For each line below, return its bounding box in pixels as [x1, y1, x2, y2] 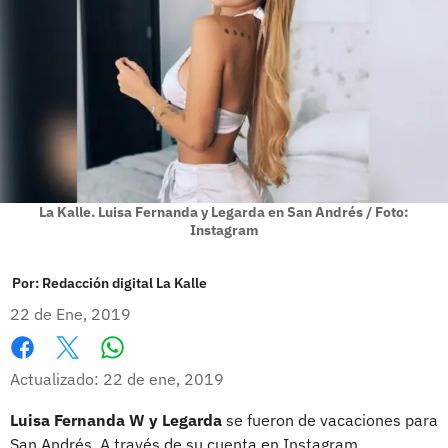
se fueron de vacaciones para [226, 409, 438, 430]
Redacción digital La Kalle [42, 273, 207, 292]
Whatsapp [111, 357, 190, 378]
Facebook [10, 358, 79, 379]
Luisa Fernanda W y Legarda [10, 409, 226, 430]
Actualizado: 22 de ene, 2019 [10, 368, 224, 389]
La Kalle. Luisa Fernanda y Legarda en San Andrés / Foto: [39, 202, 409, 221]
